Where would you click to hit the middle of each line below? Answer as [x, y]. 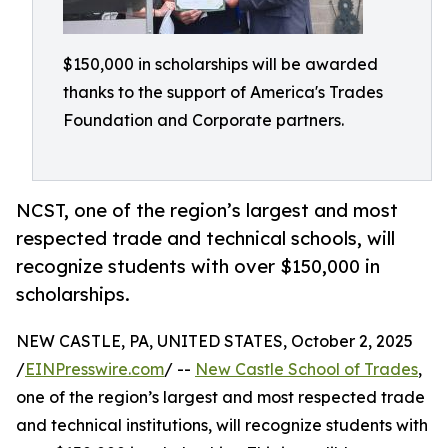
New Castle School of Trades [306, 369]
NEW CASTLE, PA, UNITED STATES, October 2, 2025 [214, 341]
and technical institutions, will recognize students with [222, 425]
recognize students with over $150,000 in [198, 266]
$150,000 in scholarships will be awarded [220, 64]
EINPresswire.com [94, 369]
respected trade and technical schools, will [205, 238]
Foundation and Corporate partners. [203, 120]
